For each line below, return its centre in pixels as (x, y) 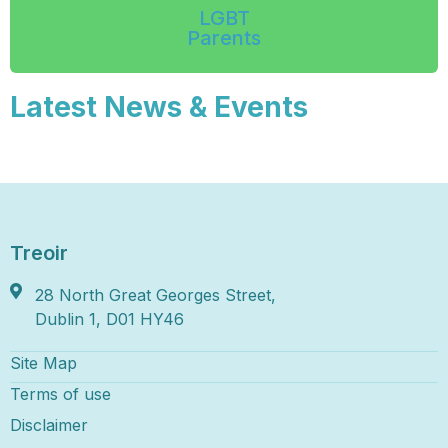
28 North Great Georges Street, (155, 294)
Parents (224, 37)
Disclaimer (49, 424)
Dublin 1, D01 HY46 (109, 318)
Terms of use (60, 393)
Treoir (39, 252)
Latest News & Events (159, 106)
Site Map (43, 362)
